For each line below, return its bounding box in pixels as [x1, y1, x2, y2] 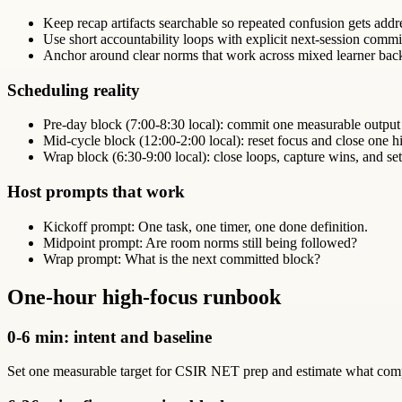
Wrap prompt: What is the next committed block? [43, 250, 320, 267]
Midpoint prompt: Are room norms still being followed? [43, 234, 357, 250]
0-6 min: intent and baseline [7, 327, 212, 346]
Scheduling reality [7, 80, 140, 100]
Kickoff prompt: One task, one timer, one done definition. [43, 218, 368, 234]
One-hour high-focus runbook [7, 284, 281, 309]
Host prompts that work [7, 182, 185, 202]
